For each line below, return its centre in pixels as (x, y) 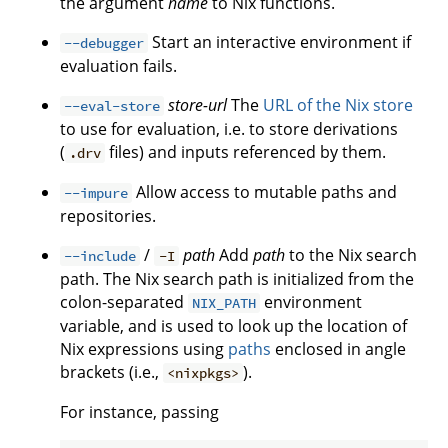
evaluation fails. (118, 66)
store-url (198, 105)
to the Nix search (350, 255)
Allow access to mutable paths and (265, 192)
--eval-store (112, 106)
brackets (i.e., (111, 372)
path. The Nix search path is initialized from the (237, 279)
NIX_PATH (224, 303)
